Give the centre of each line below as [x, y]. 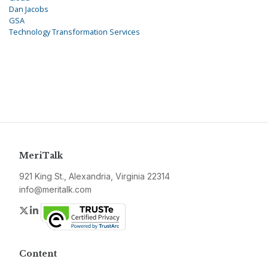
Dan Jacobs [29, 9]
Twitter [44, 210]
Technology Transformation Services [74, 32]
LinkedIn [58, 210]
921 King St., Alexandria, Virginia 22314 [95, 176]
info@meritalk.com [55, 190]
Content [38, 254]
